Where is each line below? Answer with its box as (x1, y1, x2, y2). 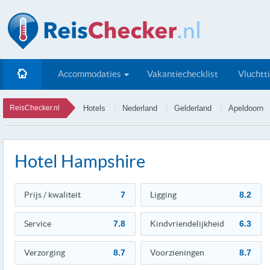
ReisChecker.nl (10, 104, 60, 112)
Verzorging (24, 248, 65, 257)
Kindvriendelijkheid (150, 219, 224, 228)
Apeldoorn (228, 104, 263, 113)
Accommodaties (58, 69, 121, 79)
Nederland (122, 104, 157, 113)
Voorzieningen (150, 248, 204, 257)
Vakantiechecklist (147, 69, 218, 79)
